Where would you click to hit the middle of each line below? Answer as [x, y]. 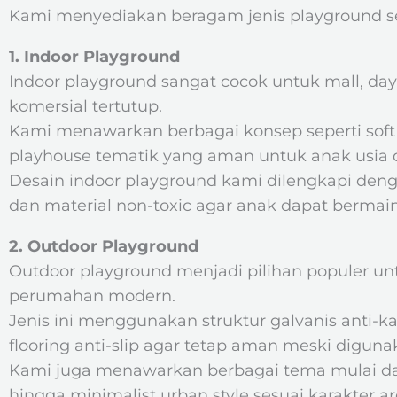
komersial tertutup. [86, 106]
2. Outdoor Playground [104, 246]
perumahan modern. [92, 296]
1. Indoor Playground [94, 57]
